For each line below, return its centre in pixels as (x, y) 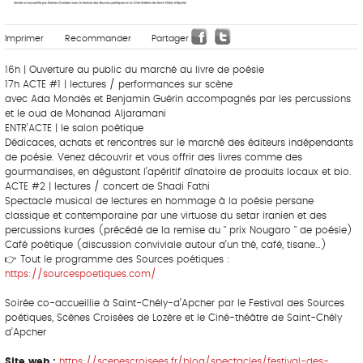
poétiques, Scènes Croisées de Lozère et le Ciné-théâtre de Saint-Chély (173, 317)
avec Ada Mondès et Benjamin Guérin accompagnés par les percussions (178, 98)
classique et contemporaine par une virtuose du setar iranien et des (166, 215)
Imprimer (24, 39)
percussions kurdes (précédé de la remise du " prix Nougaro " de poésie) (179, 230)
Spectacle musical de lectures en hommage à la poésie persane (159, 201)
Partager (172, 39)
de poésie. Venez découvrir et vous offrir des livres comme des (154, 157)
